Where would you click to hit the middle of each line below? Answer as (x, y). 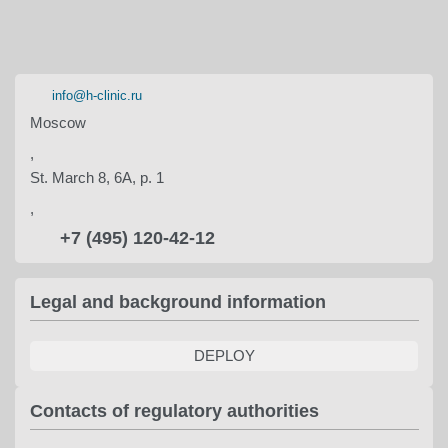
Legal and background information (178, 302)
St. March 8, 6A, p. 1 (97, 177)
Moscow (58, 122)
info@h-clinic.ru (97, 95)
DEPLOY (224, 355)
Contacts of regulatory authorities (174, 411)
